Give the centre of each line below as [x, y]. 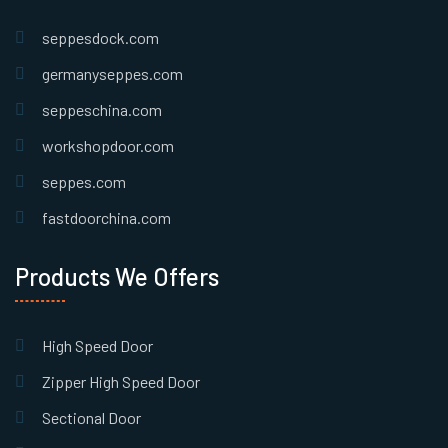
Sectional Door [91, 417]
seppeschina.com [102, 109]
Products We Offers [117, 276]
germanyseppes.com [112, 73]
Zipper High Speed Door [121, 381]
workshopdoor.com [108, 145]
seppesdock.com [100, 37]
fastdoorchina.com [106, 217]
